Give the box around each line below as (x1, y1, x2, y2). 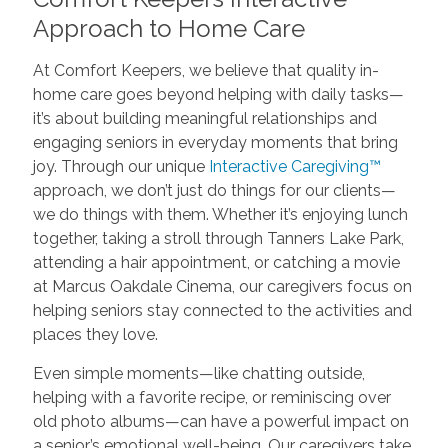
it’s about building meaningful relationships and (32, 109, 377, 129)
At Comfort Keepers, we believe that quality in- (32, 61, 379, 81)
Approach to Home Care (32, 14, 305, 44)
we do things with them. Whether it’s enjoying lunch (32, 205, 408, 225)
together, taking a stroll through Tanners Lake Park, (32, 229, 404, 249)
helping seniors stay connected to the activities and (32, 301, 412, 321)
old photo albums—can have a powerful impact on (32, 412, 409, 432)
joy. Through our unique (32, 157, 209, 177)
